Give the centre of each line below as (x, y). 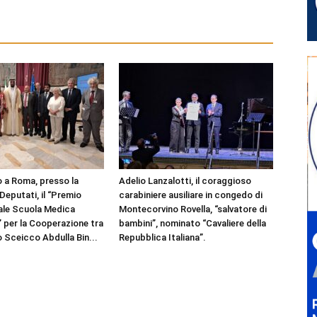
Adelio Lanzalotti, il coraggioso (185, 181)
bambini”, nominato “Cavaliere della (192, 223)
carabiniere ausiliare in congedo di (191, 195)
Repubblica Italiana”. (162, 237)
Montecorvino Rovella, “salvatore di (193, 209)
